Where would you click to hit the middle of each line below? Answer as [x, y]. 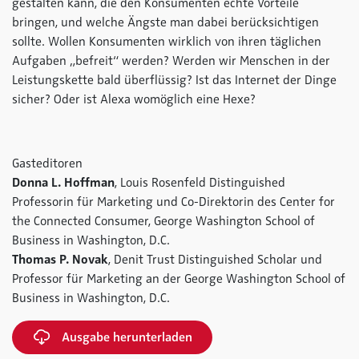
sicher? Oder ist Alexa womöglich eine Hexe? [134, 99]
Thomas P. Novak [60, 260]
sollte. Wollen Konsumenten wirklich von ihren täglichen [167, 42]
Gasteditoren [47, 163]
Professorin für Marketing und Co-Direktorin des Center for [173, 202]
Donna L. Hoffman [63, 183]
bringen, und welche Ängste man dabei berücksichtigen [165, 22]
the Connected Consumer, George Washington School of [163, 221]
